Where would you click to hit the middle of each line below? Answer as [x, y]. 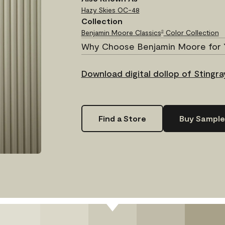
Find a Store [122, 118]
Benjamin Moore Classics [121, 32]
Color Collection [191, 32]
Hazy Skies [98, 10]
